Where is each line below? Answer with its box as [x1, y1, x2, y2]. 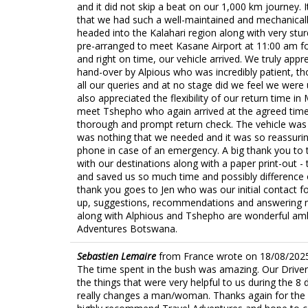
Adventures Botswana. [77, 221, 177, 235]
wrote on [217, 249, 257, 263]
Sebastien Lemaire [77, 249, 156, 263]
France [184, 249, 214, 263]
